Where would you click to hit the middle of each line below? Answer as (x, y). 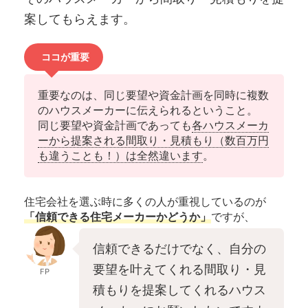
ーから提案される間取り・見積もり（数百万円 (153, 140)
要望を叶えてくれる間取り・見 (179, 269)
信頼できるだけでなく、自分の (179, 248)
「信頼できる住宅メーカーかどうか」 (118, 216)
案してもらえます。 (80, 19)
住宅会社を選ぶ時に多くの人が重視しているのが (145, 201)
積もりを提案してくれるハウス (179, 289)
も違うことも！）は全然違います (120, 155)
